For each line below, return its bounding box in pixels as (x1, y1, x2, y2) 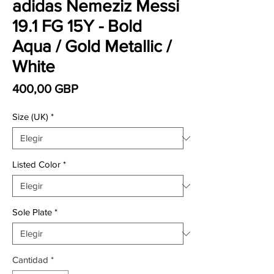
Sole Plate (12, 207, 52, 217)
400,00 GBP (12, 82, 78, 95)
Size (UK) (12, 111, 48, 122)
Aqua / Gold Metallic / (12, 37, 171, 56)
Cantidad (12, 254, 48, 265)
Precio (78, 81, 112, 95)
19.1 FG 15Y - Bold (12, 17, 142, 35)
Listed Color (12, 159, 61, 169)
